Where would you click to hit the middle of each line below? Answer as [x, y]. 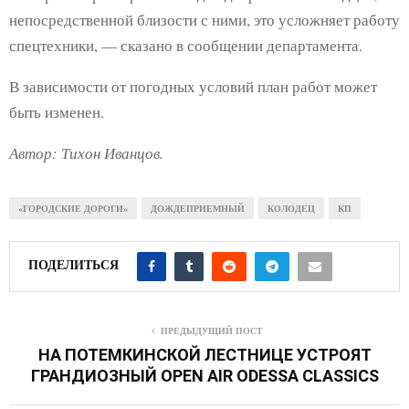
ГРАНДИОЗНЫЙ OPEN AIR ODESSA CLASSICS [204, 375]
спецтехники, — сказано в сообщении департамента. [186, 45]
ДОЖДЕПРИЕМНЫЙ [198, 208]
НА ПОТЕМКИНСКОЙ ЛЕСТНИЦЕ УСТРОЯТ [204, 354]
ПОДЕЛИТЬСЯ [73, 265]
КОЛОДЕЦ [291, 208]
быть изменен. [57, 111]
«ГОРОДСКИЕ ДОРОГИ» [73, 208]
